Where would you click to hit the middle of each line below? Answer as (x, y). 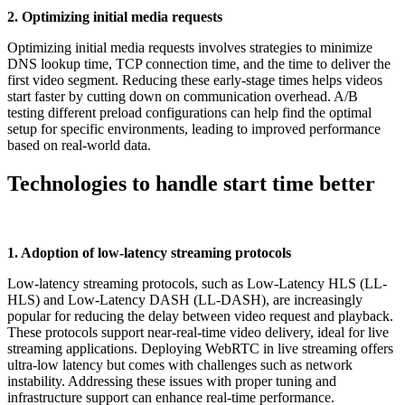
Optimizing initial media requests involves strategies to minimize (190, 48)
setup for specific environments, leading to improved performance (194, 129)
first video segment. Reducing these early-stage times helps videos (195, 80)
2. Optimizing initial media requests (115, 17)
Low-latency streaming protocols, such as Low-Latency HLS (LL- (197, 283)
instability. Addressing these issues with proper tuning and (172, 381)
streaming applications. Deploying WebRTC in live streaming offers (200, 348)
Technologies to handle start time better (191, 184)
